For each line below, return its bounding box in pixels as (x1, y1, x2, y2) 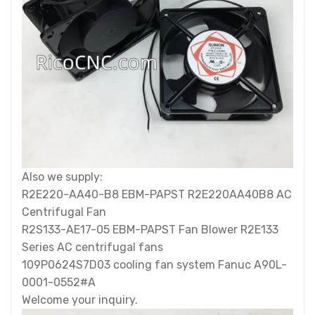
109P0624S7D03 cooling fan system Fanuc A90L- (22, 258, 287, 271)
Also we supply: (22, 170, 103, 184)
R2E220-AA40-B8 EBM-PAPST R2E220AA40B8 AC (22, 188, 292, 201)
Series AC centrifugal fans (22, 240, 163, 254)
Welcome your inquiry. (22, 293, 138, 307)
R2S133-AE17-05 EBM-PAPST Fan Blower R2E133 (22, 223, 278, 236)
